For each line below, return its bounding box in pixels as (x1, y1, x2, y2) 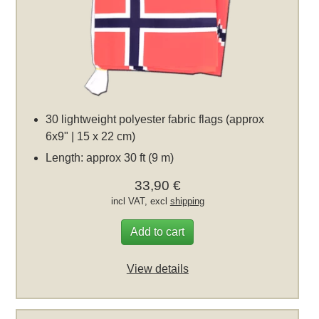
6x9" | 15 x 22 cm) (46, 130, 136, 142)
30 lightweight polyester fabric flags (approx (46, 113, 265, 125)
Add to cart (130, 225, 185, 238)
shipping (169, 195, 204, 206)
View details (126, 262, 189, 275)
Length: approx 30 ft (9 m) (46, 151, 174, 164)
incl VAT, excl (110, 195, 170, 206)
